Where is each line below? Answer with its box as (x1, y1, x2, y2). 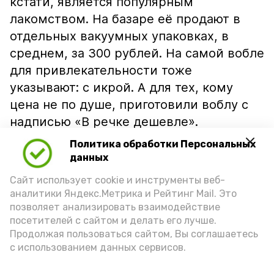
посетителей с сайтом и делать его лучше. (10, 215, 217, 226)
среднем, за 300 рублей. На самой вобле (10, 46, 264, 61)
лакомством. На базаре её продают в (10, 12, 240, 26)
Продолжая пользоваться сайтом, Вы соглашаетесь (10, 228, 258, 240)
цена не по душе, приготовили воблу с (10, 97, 248, 112)
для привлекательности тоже (10, 63, 192, 78)
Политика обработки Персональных (70, 138, 256, 150)
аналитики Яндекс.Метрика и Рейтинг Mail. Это (10, 188, 237, 199)
